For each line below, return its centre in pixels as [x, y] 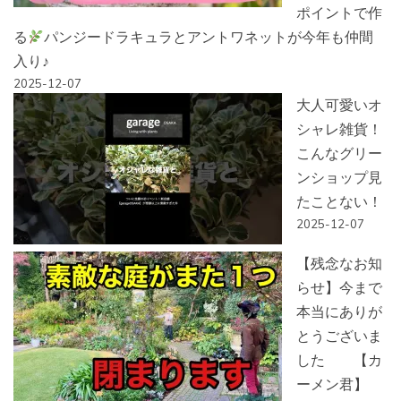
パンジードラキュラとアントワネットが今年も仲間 [209, 37]
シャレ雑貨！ [339, 129]
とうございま [339, 336]
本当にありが [339, 312]
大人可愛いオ [339, 105]
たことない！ [339, 202]
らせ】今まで [339, 288]
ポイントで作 [339, 13]
